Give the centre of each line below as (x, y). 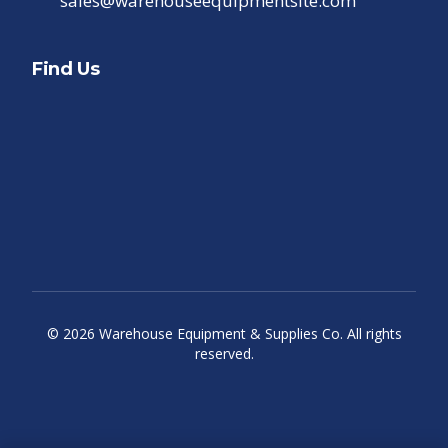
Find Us (66, 69)
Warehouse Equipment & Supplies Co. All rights (248, 334)
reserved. (224, 354)
